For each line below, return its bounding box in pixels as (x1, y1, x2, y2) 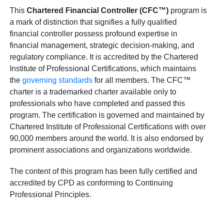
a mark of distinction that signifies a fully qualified (10, 18, 177, 26)
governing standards (22, 76, 93, 84)
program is (169, 6, 207, 15)
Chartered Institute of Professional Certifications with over (10, 123, 206, 131)
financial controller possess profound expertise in (10, 30, 177, 38)
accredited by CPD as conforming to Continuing (10, 179, 173, 187)
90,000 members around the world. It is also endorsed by (10, 134, 203, 142)
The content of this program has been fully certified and (10, 167, 197, 175)
